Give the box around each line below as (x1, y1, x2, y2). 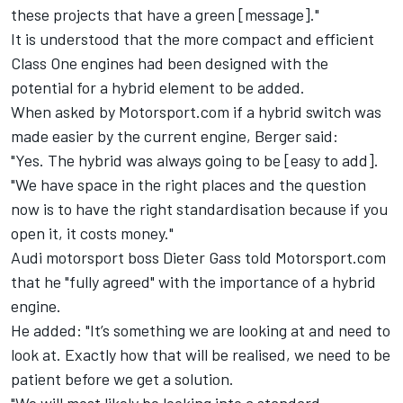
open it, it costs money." (11, 223, 174, 244)
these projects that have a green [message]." (11, 4, 319, 25)
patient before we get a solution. (11, 369, 237, 390)
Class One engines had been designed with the (11, 53, 328, 74)
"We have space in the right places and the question (11, 175, 366, 195)
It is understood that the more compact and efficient (11, 29, 374, 49)
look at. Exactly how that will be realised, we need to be (11, 345, 390, 365)
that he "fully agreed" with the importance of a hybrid (11, 272, 376, 292)
